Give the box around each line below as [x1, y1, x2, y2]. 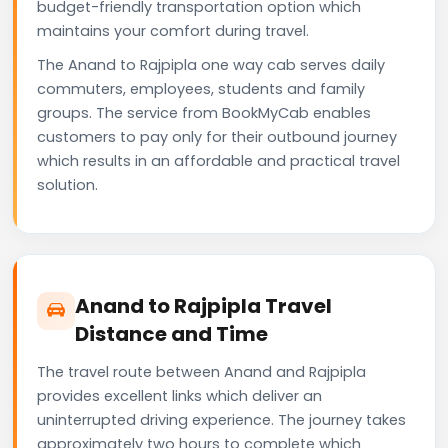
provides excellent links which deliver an [37, 385, 322, 406]
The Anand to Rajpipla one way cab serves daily [37, 54, 385, 75]
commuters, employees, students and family [37, 78, 365, 99]
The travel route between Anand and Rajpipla [37, 361, 366, 382]
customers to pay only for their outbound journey [37, 126, 397, 147]
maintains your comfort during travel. [37, 20, 309, 41]
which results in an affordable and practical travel [37, 150, 400, 171]
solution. [37, 174, 98, 195]
